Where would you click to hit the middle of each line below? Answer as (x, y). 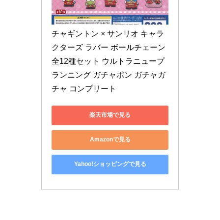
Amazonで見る (110, 140)
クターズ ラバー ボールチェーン (109, 47)
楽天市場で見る (110, 115)
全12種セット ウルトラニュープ (108, 61)
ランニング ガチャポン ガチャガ (109, 75)
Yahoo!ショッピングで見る (110, 164)
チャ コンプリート (84, 88)
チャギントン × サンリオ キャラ (108, 33)
